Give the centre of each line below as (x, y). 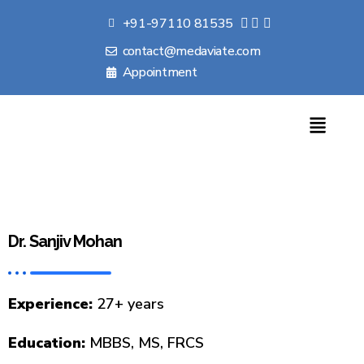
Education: (47, 342)
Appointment (160, 72)
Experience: (50, 304)
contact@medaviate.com (191, 51)
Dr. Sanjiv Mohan (65, 242)
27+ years (128, 304)
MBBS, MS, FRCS (145, 342)
